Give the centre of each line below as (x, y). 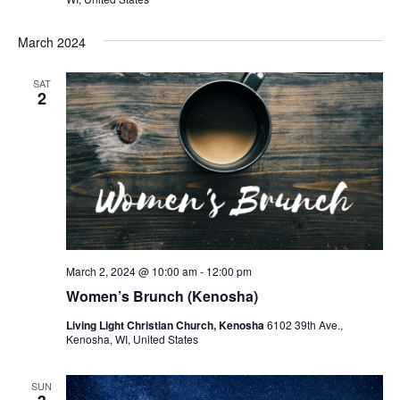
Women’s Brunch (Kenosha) (162, 296)
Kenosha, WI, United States (132, 339)
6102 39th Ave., (304, 325)
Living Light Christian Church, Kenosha (166, 325)
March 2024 (51, 42)
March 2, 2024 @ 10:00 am (131, 271)
